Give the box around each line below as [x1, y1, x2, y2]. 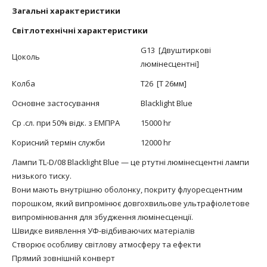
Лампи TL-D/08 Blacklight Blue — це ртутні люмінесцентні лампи [12, 156, 249, 167]
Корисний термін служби [12, 136, 105, 148]
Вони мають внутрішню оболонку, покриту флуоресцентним [12, 184, 243, 195]
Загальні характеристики [12, 5, 120, 16]
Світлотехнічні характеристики [12, 24, 148, 36]
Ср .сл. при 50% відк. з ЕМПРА [12, 117, 120, 128]
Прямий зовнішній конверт [12, 252, 115, 263]
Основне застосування [12, 97, 100, 108]
